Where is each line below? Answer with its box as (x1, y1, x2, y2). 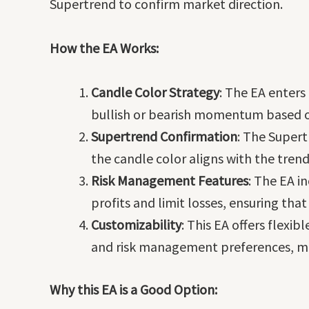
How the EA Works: (50, 39, 159, 57)
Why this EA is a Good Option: (50, 280, 217, 298)
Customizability (91, 215, 181, 233)
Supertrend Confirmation (91, 127, 237, 145)
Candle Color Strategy (91, 83, 219, 101)
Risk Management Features (91, 171, 248, 189)
